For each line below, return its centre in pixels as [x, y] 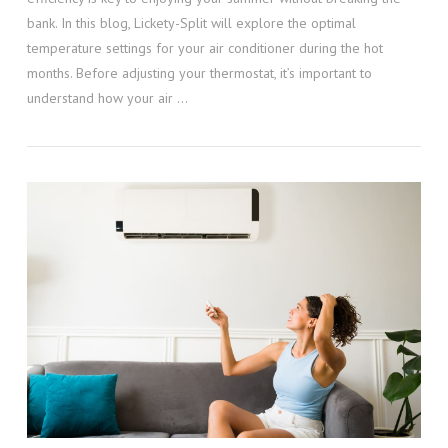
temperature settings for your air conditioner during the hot [204, 48]
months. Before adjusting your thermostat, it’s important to [199, 73]
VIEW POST [224, 229]
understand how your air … [107, 98]
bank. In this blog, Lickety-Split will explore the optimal [191, 23]
